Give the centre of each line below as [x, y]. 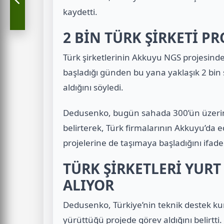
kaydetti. [80, 11]
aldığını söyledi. [93, 87]
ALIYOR [88, 185]
